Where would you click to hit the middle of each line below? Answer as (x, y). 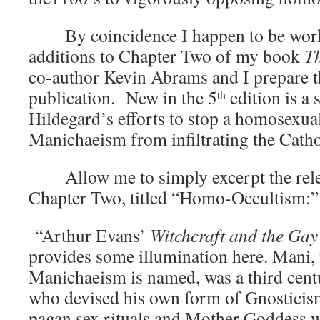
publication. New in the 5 (123, 97)
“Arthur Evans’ (89, 235)
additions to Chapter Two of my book (166, 56)
